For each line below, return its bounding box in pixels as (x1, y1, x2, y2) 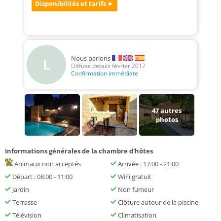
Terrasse (11, 198, 37, 207)
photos (155, 115, 178, 124)
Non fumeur (116, 185, 154, 194)
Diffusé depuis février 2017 (71, 62, 146, 70)
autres (159, 106, 182, 115)
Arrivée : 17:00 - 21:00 (116, 159, 179, 169)
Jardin (11, 185, 29, 194)
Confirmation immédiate (71, 70, 138, 77)
